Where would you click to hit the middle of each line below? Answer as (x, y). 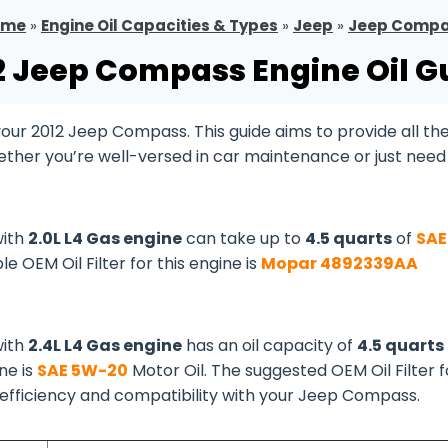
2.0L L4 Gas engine (105, 238)
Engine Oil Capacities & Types (159, 25)
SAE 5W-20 (82, 370)
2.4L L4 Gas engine (105, 345)
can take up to (243, 238)
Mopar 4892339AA (339, 263)
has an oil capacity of (269, 345)
